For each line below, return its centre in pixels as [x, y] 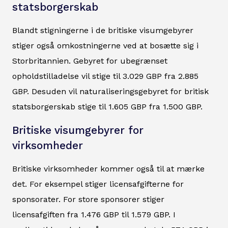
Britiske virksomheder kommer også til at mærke [108, 169]
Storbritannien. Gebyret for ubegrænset [90, 61]
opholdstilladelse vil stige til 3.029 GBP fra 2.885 [105, 76]
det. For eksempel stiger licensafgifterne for [98, 184]
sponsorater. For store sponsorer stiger [88, 199]
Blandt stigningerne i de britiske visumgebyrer [103, 31]
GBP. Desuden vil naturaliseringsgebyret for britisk [110, 92]
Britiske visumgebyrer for [78, 131]
